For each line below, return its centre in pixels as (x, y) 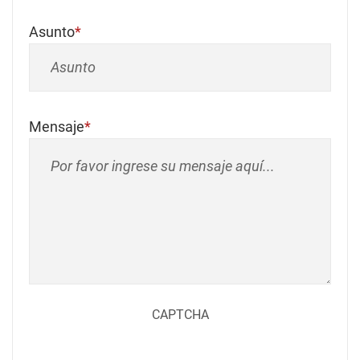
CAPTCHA (180, 315)
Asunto (52, 32)
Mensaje (57, 127)
